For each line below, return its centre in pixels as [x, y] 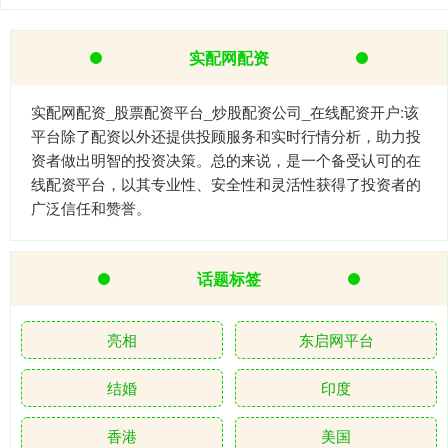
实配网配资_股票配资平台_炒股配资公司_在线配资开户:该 [225, 112]
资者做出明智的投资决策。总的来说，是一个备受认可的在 [226, 160]
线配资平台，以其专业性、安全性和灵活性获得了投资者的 [226, 184]
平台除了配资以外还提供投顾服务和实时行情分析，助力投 [226, 136]
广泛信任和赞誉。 [91, 208]
